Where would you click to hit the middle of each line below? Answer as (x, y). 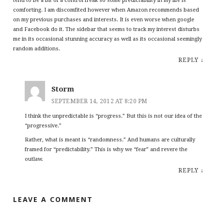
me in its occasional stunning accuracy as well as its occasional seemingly (107, 39)
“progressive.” (43, 126)
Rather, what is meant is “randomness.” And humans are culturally (110, 140)
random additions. (36, 49)
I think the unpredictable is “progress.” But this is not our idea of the (113, 116)
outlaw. (34, 159)
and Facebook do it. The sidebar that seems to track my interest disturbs (106, 30)
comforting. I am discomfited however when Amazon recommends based (106, 10)
